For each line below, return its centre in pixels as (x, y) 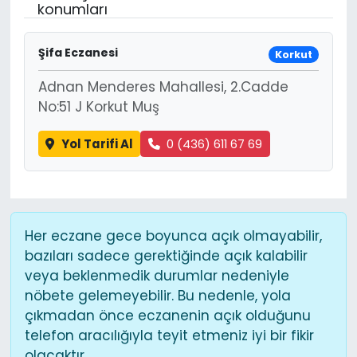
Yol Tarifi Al (97, 143)
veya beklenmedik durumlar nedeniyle (157, 275)
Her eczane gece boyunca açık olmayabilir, (173, 235)
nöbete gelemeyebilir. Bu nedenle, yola (157, 295)
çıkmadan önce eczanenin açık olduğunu (167, 315)
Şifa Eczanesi (78, 53)
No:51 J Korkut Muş (98, 107)
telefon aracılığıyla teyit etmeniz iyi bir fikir (169, 335)
